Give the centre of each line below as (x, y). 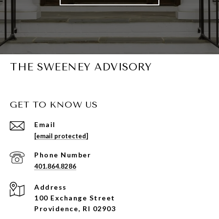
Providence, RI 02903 (75, 209)
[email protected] (61, 136)
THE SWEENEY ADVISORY (81, 67)
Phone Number (63, 155)
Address (51, 187)
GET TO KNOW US (54, 105)
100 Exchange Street (75, 198)
